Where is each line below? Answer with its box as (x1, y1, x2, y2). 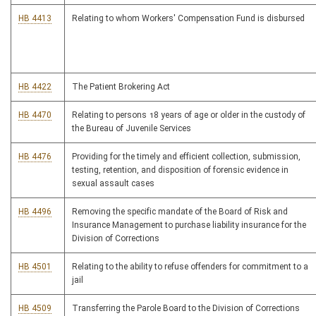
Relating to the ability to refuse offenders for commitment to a (72, 262, 308, 272)
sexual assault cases (72, 178, 154, 189)
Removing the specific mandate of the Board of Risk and (72, 207, 288, 217)
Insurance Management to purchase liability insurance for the (72, 220, 306, 231)
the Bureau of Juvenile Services (72, 123, 191, 134)
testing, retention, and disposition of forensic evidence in (72, 165, 288, 176)
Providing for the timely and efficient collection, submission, (72, 152, 300, 162)
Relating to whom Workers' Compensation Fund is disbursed (72, 13, 305, 24)
